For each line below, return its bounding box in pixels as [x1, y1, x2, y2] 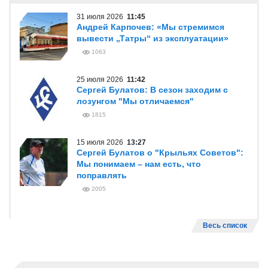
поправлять [77, 170, 127, 180]
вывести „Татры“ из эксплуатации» [77, 33, 229, 43]
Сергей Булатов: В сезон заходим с [77, 85, 228, 95]
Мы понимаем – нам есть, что [77, 159, 201, 169]
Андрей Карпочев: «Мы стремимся [77, 22, 224, 32]
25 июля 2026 [77, 75, 127, 84]
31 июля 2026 [77, 13, 127, 21]
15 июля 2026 [77, 138, 127, 147]
